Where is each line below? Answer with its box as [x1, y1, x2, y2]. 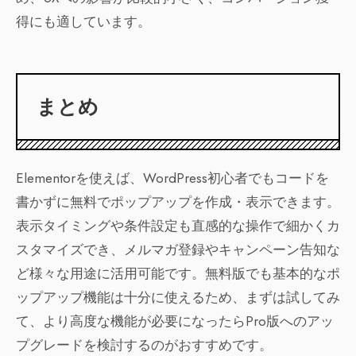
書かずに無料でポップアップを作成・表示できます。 [16, 192, 340, 212]
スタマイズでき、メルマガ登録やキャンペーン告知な [16, 240, 340, 260]
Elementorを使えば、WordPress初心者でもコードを [16, 168, 329, 188]
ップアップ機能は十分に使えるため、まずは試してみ [16, 288, 340, 308]
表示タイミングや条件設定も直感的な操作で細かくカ [16, 216, 340, 236]
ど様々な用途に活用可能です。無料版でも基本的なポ [16, 264, 340, 284]
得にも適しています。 [16, 12, 151, 32]
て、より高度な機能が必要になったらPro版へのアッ [16, 311, 334, 331]
